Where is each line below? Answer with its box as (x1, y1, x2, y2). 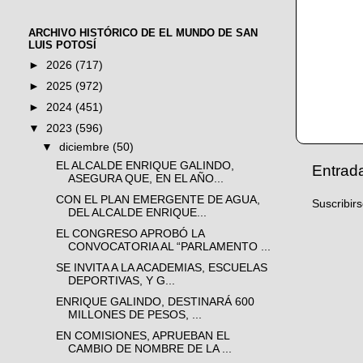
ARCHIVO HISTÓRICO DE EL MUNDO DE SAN (28, 26, 258, 39)
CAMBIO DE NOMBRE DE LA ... (67, 343, 232, 356)
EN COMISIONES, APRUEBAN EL (55, 330, 229, 343)
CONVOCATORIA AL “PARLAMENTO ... (67, 240, 271, 253)
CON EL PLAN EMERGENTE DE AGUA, (55, 193, 260, 206)
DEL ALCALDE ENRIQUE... (67, 206, 207, 219)
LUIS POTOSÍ (28, 38, 96, 51)
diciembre (59, 140, 113, 153)
